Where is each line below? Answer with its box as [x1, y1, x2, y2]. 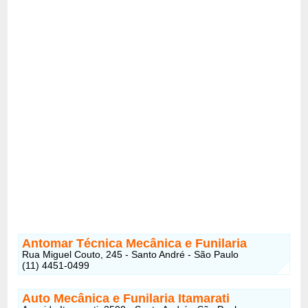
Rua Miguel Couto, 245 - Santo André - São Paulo [22, 248, 239, 260]
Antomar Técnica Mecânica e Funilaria [22, 236, 247, 250]
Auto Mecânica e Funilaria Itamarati [22, 291, 230, 305]
